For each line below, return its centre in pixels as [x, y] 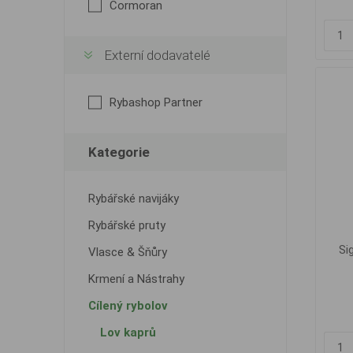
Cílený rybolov [128, 306]
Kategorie [119, 152]
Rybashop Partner [156, 102]
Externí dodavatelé [157, 55]
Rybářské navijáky [133, 199]
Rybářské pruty [126, 225]
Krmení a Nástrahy [136, 279]
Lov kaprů [128, 333]
